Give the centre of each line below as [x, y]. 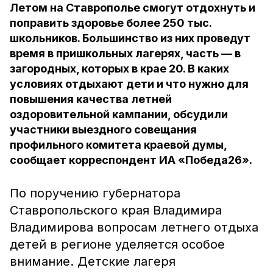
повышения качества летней [91, 99]
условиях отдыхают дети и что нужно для [129, 84]
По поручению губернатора [95, 193]
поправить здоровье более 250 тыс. [111, 23]
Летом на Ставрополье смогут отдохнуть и [133, 8]
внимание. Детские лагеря [93, 261]
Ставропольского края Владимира [116, 210]
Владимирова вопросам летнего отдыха [134, 227]
